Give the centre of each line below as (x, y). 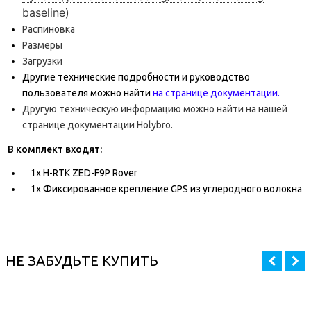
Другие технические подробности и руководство (136, 77)
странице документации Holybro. (98, 125)
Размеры (42, 45)
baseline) (46, 13)
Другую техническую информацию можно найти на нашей (155, 109)
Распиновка (49, 30)
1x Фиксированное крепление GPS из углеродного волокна (162, 189)
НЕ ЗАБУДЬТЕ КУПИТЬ (82, 260)
